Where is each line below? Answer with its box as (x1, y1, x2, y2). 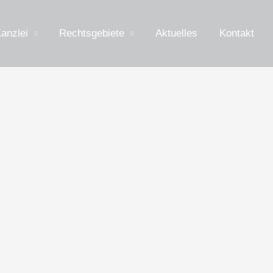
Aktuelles (155, 27, 197, 39)
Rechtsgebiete (58, 27, 124, 39)
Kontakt (219, 27, 254, 39)
